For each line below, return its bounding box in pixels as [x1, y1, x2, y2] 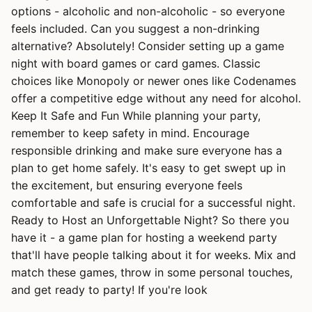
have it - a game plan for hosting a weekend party [11, 231, 277, 244]
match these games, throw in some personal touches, [11, 265, 292, 279]
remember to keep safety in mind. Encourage [11, 126, 249, 140]
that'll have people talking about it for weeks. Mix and [11, 248, 296, 262]
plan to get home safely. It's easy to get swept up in [11, 161, 286, 175]
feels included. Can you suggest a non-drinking [11, 22, 260, 36]
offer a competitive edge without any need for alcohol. [11, 91, 301, 105]
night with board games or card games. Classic [11, 56, 260, 70]
